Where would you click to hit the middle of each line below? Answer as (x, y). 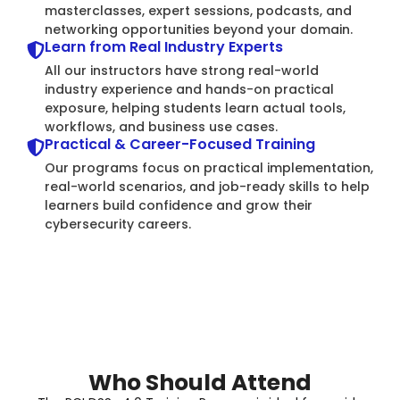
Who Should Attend (200, 383)
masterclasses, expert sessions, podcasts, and (198, 11)
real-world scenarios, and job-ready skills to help (207, 187)
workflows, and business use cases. (161, 127)
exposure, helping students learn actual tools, (195, 108)
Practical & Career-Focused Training (180, 144)
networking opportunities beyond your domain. (199, 29)
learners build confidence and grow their (179, 205)
